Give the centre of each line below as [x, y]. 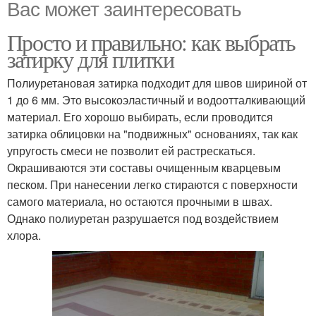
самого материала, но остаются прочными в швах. [140, 201]
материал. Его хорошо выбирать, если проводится [140, 117]
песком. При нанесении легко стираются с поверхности [152, 184]
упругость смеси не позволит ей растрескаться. [131, 151]
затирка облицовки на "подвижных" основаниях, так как [152, 134]
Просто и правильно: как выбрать [151, 42]
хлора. [24, 235]
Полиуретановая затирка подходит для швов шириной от [157, 83]
